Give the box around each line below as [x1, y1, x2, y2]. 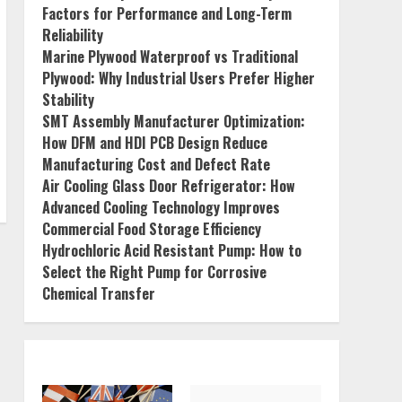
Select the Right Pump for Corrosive [41, 261, 267, 283]
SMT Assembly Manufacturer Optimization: [41, 110, 305, 132]
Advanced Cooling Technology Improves [41, 197, 280, 218]
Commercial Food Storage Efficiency [41, 218, 261, 240]
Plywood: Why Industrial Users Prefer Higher [41, 67, 315, 89]
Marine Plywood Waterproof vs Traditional [41, 46, 298, 67]
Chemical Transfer [41, 283, 155, 304]
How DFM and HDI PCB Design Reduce [41, 132, 267, 153]
